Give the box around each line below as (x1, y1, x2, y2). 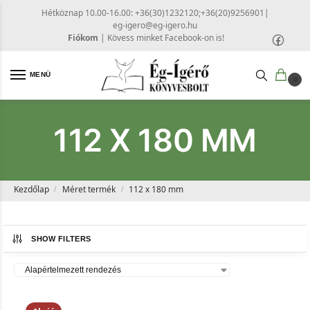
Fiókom (68, 31, 98, 44)
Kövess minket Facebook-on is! (107, 31, 224, 44)
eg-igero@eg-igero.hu (113, 19, 197, 31)
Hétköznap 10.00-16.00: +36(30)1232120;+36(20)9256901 (41, 6, 264, 19)
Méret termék (62, 183, 116, 196)
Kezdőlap (13, 183, 49, 196)
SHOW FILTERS (31, 235, 91, 244)
